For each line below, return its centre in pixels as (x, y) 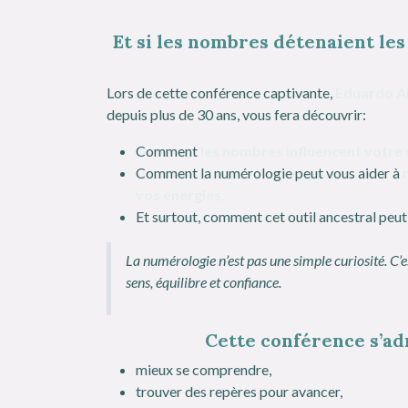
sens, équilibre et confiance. (204, 281)
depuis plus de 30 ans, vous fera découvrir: (236, 114)
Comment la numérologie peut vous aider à (269, 172)
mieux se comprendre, (204, 369)
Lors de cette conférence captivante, (221, 92)
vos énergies (178, 194)
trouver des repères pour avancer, (239, 391)
